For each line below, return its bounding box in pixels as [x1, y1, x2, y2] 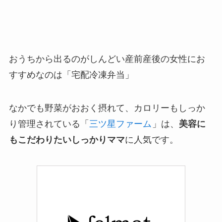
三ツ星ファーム [89, 119, 152, 129]
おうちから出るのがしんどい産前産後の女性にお [8, 54, 205, 64]
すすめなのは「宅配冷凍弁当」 [8, 69, 134, 80]
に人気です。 [124, 135, 178, 145]
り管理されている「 [8, 119, 89, 129]
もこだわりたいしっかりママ [8, 135, 125, 145]
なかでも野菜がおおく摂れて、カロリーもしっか [8, 103, 205, 113]
